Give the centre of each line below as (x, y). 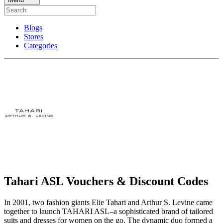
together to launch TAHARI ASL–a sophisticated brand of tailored (109, 211)
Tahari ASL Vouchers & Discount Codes (106, 181)
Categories (41, 45)
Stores (34, 36)
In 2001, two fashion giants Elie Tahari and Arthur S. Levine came (108, 202)
